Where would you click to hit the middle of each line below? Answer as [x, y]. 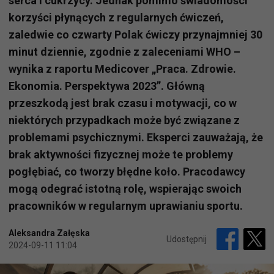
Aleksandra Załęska [49, 233]
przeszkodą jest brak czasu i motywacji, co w [123, 103]
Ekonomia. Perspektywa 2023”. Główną [107, 86]
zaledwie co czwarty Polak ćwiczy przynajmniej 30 [135, 35]
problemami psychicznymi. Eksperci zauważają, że [136, 138]
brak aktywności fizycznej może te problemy [121, 155]
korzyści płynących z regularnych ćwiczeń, [116, 18]
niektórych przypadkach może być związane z [124, 120]
